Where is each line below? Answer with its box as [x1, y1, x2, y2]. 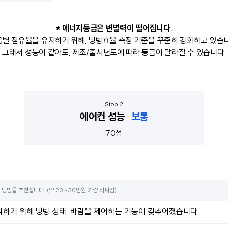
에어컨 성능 [80, 110, 127, 123]
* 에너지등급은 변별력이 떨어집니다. [55, 23, 173, 33]
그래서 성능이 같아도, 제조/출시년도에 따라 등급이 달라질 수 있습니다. [2, 47, 226, 58]
